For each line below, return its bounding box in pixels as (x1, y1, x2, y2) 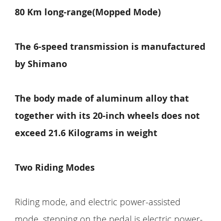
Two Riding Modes (15, 161, 95, 174)
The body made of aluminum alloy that (15, 92, 189, 105)
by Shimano (15, 58, 67, 71)
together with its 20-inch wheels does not (15, 110, 200, 122)
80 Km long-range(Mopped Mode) (15, 6, 161, 19)
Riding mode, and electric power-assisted (15, 196, 181, 208)
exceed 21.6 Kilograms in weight (15, 127, 157, 140)
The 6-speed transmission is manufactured (15, 40, 205, 53)
